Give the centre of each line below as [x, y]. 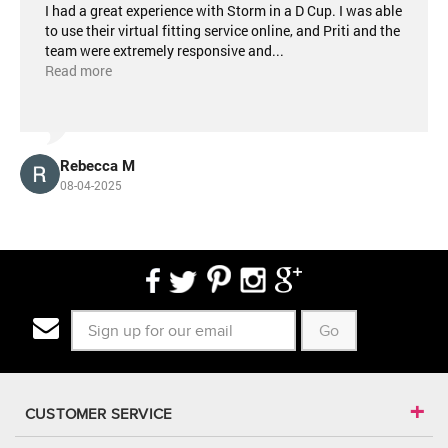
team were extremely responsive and [158, 50]
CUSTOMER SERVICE [99, 414]
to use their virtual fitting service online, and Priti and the [222, 30]
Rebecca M [97, 166]
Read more [78, 70]
